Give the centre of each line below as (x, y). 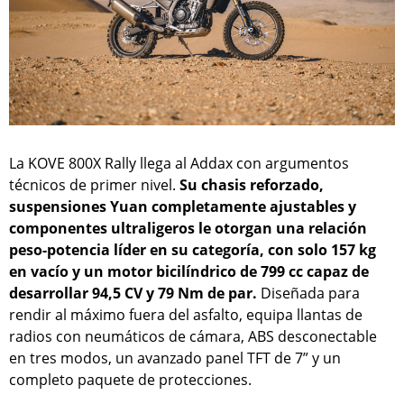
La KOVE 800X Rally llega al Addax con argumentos (179, 163)
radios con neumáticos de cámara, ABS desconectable (193, 336)
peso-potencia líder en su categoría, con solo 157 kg (193, 249)
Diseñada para (310, 293)
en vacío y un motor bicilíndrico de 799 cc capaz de (189, 271)
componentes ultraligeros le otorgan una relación (188, 228)
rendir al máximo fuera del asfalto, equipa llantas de (186, 314)
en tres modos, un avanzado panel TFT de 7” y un (175, 358)
